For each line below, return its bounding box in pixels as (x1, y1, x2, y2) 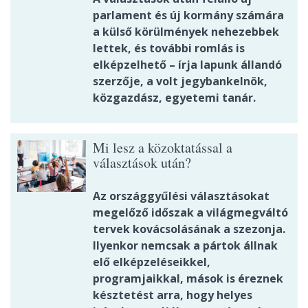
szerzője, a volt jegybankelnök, (93, 74, 267, 89)
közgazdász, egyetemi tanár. (93, 90, 256, 106)
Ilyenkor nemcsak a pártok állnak (93, 238, 278, 254)
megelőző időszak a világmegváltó (93, 205, 288, 221)
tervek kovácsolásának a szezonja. (93, 221, 285, 237)
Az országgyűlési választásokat (93, 188, 269, 204)
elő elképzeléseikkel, (93, 254, 210, 270)
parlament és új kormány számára (93, 8, 284, 23)
